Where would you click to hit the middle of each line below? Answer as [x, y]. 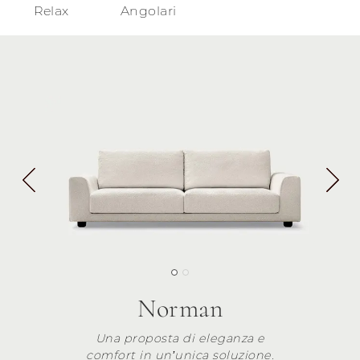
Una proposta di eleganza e [180, 338]
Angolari [148, 11]
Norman [180, 308]
